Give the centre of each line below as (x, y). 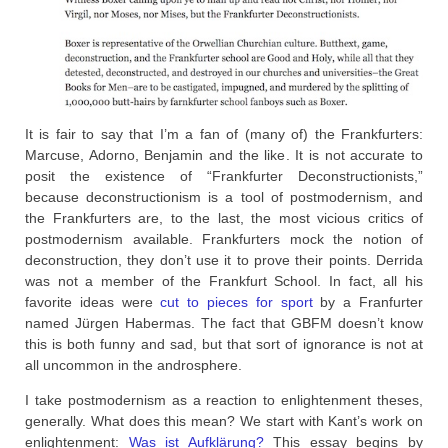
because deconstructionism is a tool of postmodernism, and (224, 197)
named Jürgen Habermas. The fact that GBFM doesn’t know (224, 323)
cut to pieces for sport (236, 302)
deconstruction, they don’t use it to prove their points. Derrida (224, 260)
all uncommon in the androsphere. (133, 365)
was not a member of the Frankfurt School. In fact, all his (224, 281)
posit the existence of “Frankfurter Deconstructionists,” (224, 176)
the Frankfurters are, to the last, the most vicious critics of (224, 218)
